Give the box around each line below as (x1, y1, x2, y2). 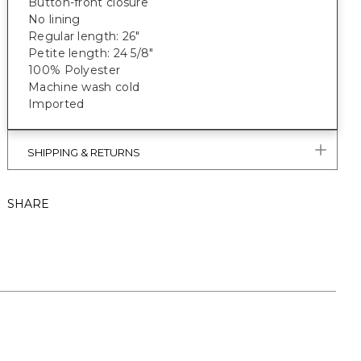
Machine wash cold (28, 80, 140, 94)
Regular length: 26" (28, 29, 143, 44)
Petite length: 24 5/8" (28, 46, 157, 60)
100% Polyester (28, 63, 121, 77)
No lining (28, 12, 84, 27)
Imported (28, 97, 88, 111)
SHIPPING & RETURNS (27, 146, 140, 159)
